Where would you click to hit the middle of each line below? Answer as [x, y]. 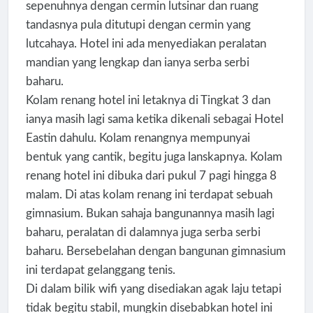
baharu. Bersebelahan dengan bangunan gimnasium [155, 251]
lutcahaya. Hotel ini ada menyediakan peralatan [146, 43]
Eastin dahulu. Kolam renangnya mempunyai [138, 138]
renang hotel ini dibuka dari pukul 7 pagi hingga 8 [151, 175]
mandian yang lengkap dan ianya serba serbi [137, 62]
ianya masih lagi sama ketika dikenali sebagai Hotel [154, 119]
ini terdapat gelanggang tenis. [100, 270]
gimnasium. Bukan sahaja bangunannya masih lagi [150, 213]
